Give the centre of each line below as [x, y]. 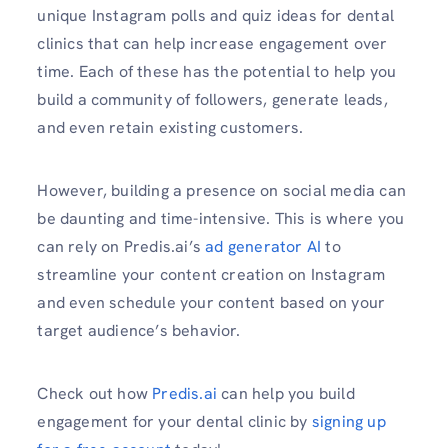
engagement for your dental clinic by [174, 421]
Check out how [95, 393]
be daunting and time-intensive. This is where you [221, 218]
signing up [348, 421]
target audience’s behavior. [138, 330]
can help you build [286, 393]
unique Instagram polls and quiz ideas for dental [215, 15]
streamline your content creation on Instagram [211, 274]
